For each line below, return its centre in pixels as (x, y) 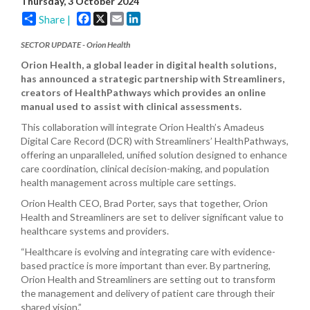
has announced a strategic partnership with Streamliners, (153, 79)
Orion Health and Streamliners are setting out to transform (148, 279)
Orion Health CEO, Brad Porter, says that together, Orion (144, 203)
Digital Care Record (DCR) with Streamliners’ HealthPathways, (155, 141)
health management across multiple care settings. (130, 182)
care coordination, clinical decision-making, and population (145, 168)
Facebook (111, 17)
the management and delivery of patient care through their (148, 293)
